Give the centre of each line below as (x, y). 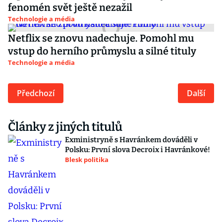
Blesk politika (87, 160)
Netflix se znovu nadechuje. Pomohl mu (101, 38)
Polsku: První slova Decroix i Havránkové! (138, 150)
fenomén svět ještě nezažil (71, 7)
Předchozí (36, 93)
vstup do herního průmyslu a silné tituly (102, 51)
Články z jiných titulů (65, 127)
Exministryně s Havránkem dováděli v (131, 140)
